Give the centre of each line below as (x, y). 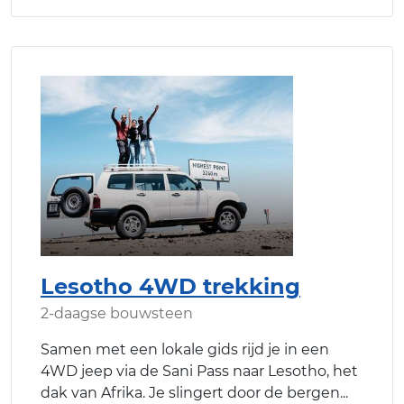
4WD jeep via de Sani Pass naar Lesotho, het (199, 371)
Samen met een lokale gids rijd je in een (185, 349)
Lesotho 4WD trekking (170, 286)
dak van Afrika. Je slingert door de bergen (190, 392)
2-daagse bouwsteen (117, 313)
